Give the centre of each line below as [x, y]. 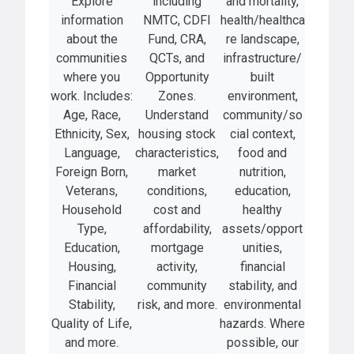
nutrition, [262, 171]
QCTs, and [177, 58]
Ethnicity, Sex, [92, 134]
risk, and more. [177, 304]
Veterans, [92, 190]
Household [92, 209]
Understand [177, 115]
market [177, 171]
